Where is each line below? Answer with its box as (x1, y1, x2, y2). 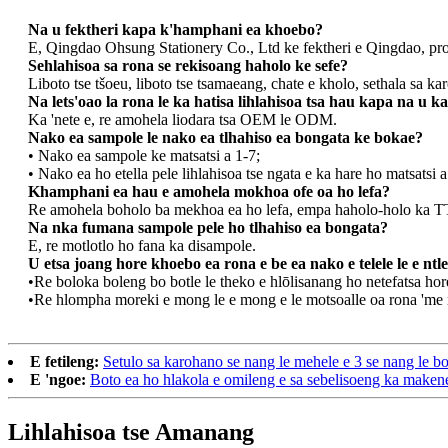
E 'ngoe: (30, 371, 86, 389)
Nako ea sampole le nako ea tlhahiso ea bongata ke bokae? (28, 129, 423, 147)
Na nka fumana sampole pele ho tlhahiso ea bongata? (28, 219, 388, 237)
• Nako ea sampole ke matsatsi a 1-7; (28, 147, 260, 165)
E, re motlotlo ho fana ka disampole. (28, 237, 256, 255)
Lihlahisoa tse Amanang (8, 419, 254, 446)
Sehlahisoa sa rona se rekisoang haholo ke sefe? (28, 57, 348, 75)
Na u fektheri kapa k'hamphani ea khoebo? (28, 21, 323, 39)
